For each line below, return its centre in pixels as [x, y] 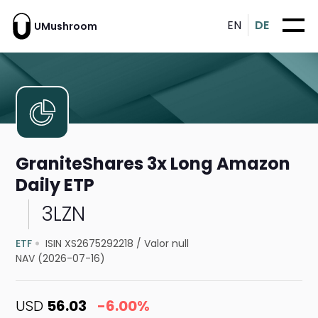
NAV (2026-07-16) [61, 259]
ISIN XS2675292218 [90, 244]
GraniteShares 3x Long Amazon [153, 164]
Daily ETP [55, 185]
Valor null [167, 244]
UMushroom [66, 26]
